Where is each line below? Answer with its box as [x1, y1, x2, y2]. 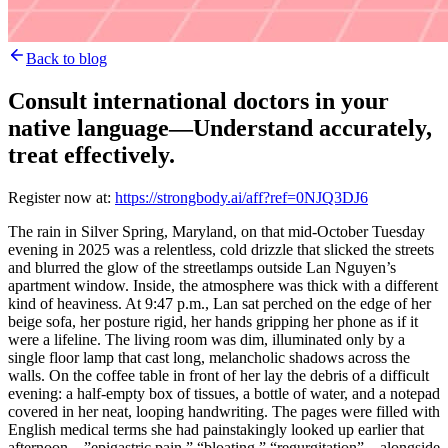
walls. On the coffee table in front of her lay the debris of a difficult [8, 366, 429, 384]
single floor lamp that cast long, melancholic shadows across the [8, 348, 410, 366]
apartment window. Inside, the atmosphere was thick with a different [8, 276, 438, 294]
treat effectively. [8, 141, 175, 168]
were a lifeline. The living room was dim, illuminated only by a [8, 330, 405, 348]
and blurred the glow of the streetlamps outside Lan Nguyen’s [8, 258, 396, 276]
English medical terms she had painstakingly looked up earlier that [8, 420, 424, 438]
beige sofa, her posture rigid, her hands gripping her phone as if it [8, 312, 418, 330]
